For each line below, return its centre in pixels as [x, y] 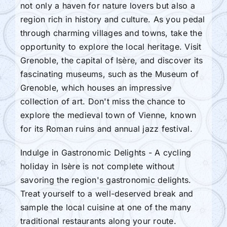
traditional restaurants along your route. [98, 221]
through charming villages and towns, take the [111, 33]
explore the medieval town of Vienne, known [108, 115]
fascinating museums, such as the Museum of [109, 74]
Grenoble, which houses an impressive [96, 87]
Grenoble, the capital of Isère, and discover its [111, 60]
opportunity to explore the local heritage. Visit [111, 46]
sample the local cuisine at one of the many [106, 207]
